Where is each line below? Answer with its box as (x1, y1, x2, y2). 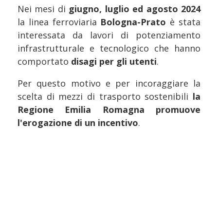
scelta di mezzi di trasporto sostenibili (18, 91, 193, 103)
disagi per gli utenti (71, 55, 157, 68)
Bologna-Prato (100, 16, 170, 28)
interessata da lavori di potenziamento (18, 29, 200, 41)
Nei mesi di (18, 3, 69, 15)
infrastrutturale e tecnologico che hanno (18, 42, 200, 54)
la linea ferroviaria (18, 16, 101, 28)
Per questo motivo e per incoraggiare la (18, 77, 200, 90)
